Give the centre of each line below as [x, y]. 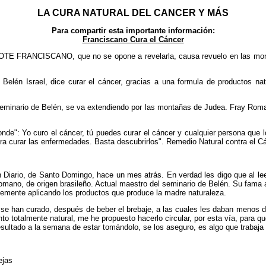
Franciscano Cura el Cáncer [133, 39]
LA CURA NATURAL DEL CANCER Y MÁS [133, 13]
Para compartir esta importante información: [133, 31]
